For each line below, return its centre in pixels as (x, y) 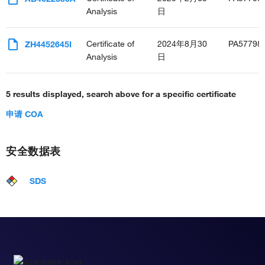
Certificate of (110, 44)
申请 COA (25, 114)
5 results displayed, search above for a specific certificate (121, 94)
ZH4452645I (48, 45)
